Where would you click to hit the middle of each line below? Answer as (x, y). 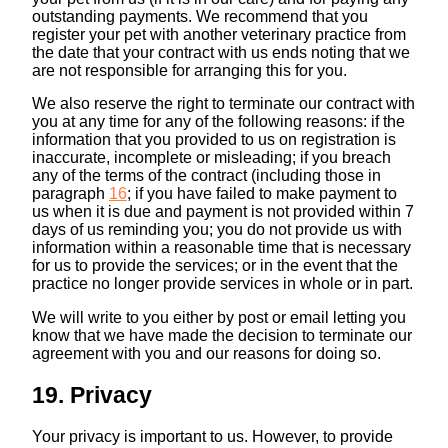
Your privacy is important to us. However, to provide (212, 437)
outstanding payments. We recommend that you (199, 16)
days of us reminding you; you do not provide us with (216, 230)
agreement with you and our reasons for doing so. (206, 353)
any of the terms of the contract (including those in (206, 176)
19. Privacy (91, 395)
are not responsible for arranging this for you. (189, 70)
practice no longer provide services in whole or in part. (222, 284)
